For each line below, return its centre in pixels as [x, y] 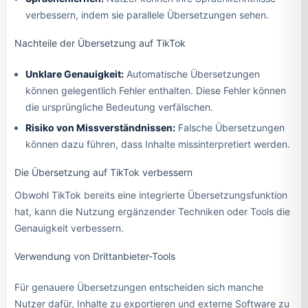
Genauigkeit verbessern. [69, 228]
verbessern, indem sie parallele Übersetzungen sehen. [147, 15]
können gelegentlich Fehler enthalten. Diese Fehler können [155, 91]
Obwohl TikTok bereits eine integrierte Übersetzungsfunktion [151, 195]
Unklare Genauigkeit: [74, 74]
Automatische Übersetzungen [191, 74]
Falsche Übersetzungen [230, 127]
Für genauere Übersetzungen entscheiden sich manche [139, 287]
